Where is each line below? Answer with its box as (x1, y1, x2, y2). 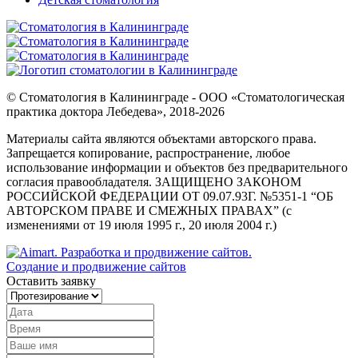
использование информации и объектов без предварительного (6, 160, 348, 174)
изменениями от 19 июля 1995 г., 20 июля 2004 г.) (6, 217, 276, 232)
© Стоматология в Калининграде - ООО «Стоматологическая (6, 89, 344, 104)
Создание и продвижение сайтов (6, 259, 186, 273)
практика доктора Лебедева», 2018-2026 (6, 104, 225, 118)
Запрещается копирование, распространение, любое (6, 145, 290, 160)
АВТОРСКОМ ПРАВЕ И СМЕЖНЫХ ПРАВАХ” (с (6, 203, 292, 217)
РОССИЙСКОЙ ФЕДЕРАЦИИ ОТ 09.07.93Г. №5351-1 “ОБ (6, 189, 333, 203)
